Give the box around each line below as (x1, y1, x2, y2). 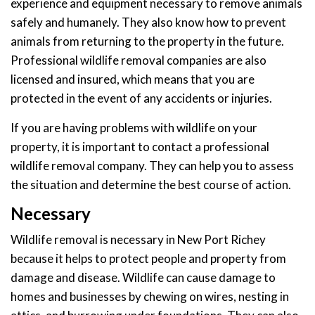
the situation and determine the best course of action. (11, 177, 291, 193)
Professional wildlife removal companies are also (11, 53, 266, 68)
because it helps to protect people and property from (11, 251, 286, 266)
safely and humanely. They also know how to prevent (11, 15, 286, 30)
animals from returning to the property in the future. (11, 34, 284, 49)
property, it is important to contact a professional (11, 139, 269, 155)
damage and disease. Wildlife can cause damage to (11, 270, 276, 285)
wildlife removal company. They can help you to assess (11, 158, 294, 174)
